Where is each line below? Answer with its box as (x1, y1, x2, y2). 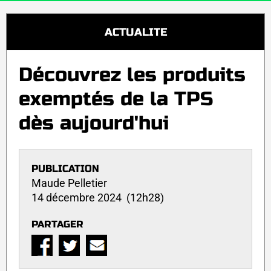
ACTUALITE (104, 25, 167, 39)
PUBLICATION (31, 162, 99, 174)
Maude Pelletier (31, 176, 107, 189)
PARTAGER (31, 218, 83, 230)
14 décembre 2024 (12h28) (31, 191, 164, 204)
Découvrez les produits (19, 63, 246, 87)
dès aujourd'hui (19, 111, 169, 135)
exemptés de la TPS (19, 87, 213, 111)
